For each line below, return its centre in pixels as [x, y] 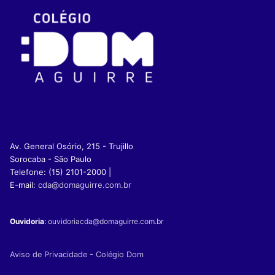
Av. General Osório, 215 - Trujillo [72, 146]
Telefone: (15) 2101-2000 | [60, 172]
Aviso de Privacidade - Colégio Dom [77, 255]
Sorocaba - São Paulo [51, 159]
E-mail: [24, 185]
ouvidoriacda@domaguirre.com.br [106, 222]
